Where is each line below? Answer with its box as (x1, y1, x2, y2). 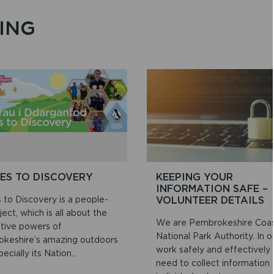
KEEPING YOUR (156, 171, 233, 183)
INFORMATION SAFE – (156, 183, 268, 194)
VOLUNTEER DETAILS (156, 194, 264, 206)
